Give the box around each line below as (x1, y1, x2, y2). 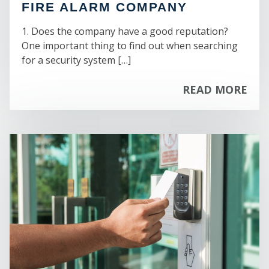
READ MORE (183, 82, 247, 97)
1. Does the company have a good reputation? (22, 24, 228, 38)
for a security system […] (22, 53, 131, 67)
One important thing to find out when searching (22, 38, 238, 52)
